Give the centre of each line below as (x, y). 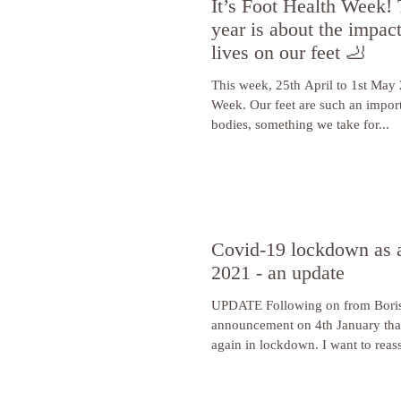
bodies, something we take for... (300, 125)
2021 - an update (278, 272)
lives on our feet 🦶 (288, 53)
